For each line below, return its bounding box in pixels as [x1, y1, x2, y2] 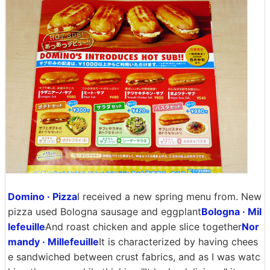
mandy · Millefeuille [8, 236, 99, 248]
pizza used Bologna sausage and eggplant [8, 206, 201, 218]
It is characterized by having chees [99, 236, 258, 248]
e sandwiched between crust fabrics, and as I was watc [8, 251, 260, 263]
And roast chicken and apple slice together [45, 221, 242, 233]
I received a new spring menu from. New [77, 190, 262, 202]
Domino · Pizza [8, 190, 77, 202]
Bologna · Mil [201, 206, 262, 218]
